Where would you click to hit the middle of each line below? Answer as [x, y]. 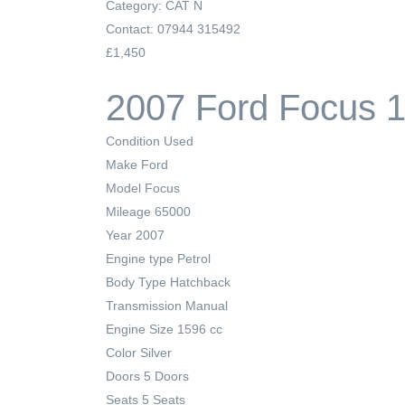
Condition [133, 141]
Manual [207, 306]
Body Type [136, 283]
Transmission [144, 306]
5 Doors [166, 377]
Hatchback [200, 283]
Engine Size [140, 330]
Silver [156, 353]
